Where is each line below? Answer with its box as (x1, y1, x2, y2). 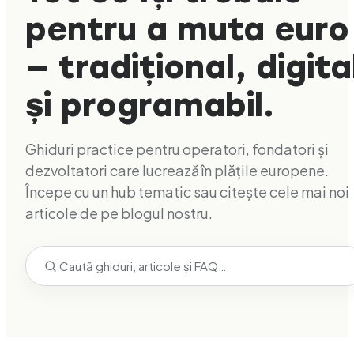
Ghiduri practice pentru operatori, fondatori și (25, 140, 329, 158)
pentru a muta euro (25, 10, 349, 48)
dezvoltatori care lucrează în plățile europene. (25, 161, 329, 179)
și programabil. (25, 86, 274, 124)
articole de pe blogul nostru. (25, 204, 213, 222)
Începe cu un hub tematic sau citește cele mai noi (25, 183, 349, 201)
